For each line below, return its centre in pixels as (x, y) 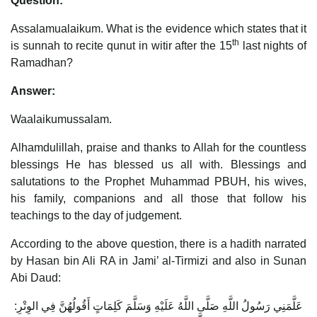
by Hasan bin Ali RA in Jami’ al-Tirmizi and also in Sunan (158, 260)
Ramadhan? (42, 62)
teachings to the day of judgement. (96, 215)
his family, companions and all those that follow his (158, 198)
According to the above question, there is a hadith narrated (158, 243)
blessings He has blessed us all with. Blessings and (158, 164)
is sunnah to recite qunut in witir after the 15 (121, 45)
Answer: (33, 91)
